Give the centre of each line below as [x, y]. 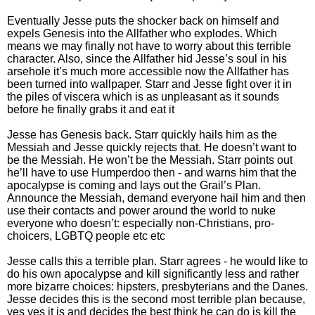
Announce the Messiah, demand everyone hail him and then [156, 198]
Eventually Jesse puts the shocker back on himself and [143, 20]
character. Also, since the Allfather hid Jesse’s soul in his [147, 58]
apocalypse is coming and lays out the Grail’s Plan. [134, 185]
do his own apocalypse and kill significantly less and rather [153, 274]
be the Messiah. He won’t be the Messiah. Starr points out [150, 160]
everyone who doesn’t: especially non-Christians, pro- [141, 223]
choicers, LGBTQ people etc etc [86, 236]
